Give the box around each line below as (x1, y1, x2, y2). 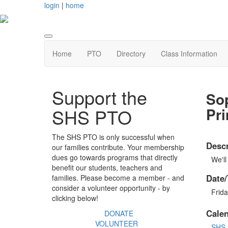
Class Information (161, 48, 217, 59)
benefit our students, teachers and (52, 162, 162, 173)
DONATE (104, 208, 133, 219)
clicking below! (52, 193, 98, 204)
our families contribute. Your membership (52, 142, 184, 153)
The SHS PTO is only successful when (52, 132, 175, 142)
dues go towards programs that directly (52, 152, 178, 163)
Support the (52, 84, 147, 110)
